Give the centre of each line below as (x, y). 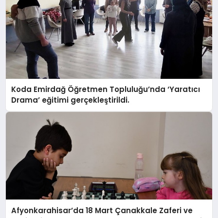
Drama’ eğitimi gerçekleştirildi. (71, 100)
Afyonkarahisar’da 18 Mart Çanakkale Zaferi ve (102, 210)
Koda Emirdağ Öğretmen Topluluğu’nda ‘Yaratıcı (106, 90)
